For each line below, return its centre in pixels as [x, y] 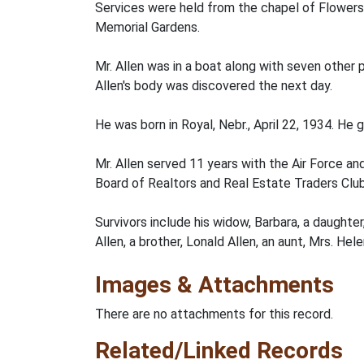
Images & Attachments [214, 285]
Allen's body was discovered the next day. [214, 86]
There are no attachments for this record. [214, 314]
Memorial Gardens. [147, 27]
